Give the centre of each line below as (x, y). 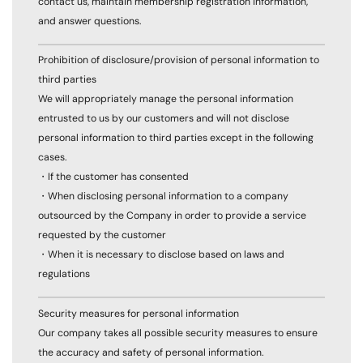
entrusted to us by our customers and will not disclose (164, 119)
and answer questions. (90, 21)
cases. (52, 158)
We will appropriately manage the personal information (166, 99)
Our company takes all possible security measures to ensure (178, 333)
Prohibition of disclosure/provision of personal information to (179, 60)
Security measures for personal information (139, 313)
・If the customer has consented (113, 177)
